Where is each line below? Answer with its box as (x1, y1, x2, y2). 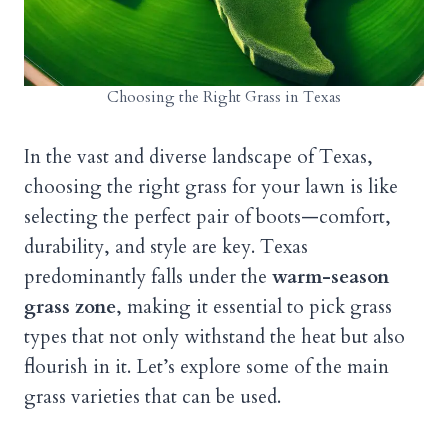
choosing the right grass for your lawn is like (24, 174, 398, 201)
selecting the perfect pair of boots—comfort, (24, 204, 391, 231)
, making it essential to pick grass (116, 294, 392, 321)
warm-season (272, 264, 389, 291)
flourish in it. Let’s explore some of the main (24, 354, 389, 381)
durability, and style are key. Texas (24, 234, 308, 261)
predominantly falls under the (24, 264, 272, 291)
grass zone (24, 294, 116, 321)
